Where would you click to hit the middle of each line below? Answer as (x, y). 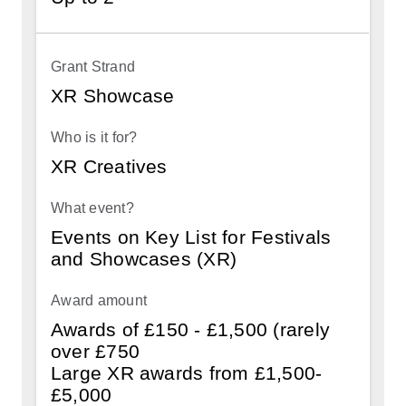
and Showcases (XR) (144, 258)
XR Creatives (109, 166)
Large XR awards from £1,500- (187, 372)
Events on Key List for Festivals (191, 237)
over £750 (96, 351)
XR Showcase (113, 95)
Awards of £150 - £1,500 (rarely (190, 329)
